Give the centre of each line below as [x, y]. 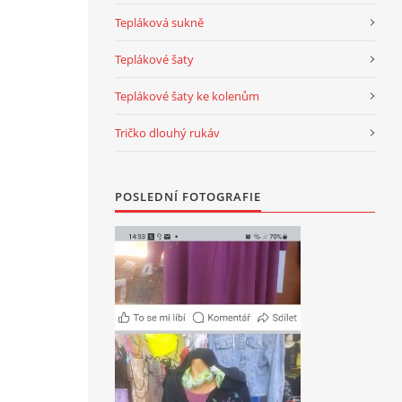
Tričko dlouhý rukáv [167, 133]
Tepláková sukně [159, 22]
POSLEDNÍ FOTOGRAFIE [188, 197]
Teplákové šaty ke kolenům [187, 96]
